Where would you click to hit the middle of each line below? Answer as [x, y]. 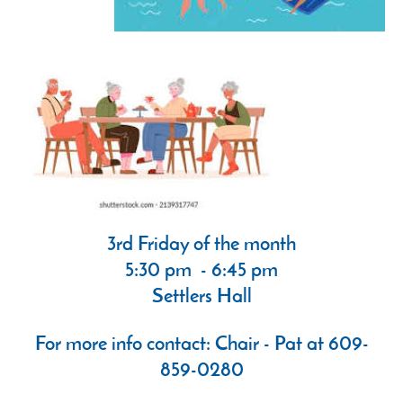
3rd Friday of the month [201, 245]
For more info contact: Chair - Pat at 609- [201, 345]
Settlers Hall [201, 297]
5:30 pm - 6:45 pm [201, 271]
